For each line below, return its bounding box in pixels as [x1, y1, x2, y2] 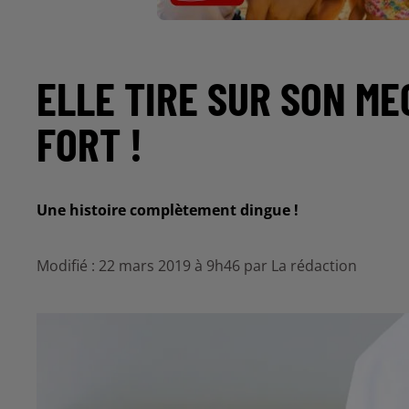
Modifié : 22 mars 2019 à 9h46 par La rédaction [37, 256, 357, 276]
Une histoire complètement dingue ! [37, 200, 299, 220]
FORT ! [37, 116, 142, 171]
